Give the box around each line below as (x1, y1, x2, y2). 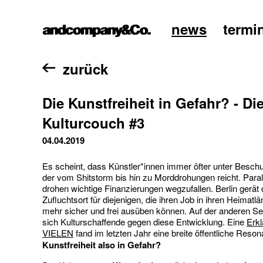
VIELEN (42, 227, 73, 239)
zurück (63, 59, 109, 79)
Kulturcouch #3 (42, 113, 144, 133)
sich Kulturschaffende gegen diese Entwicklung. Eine (42, 215, 247, 228)
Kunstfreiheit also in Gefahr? (42, 238, 161, 251)
